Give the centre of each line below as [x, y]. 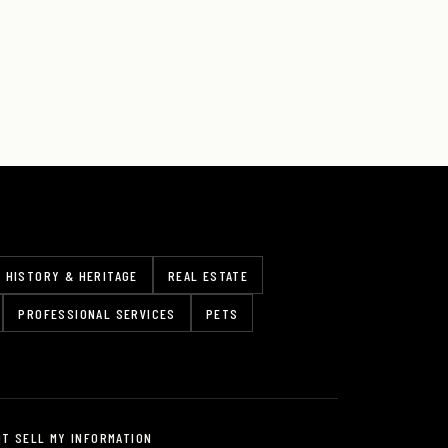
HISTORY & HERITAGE [71, 275]
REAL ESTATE [208, 275]
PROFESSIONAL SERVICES [97, 313]
